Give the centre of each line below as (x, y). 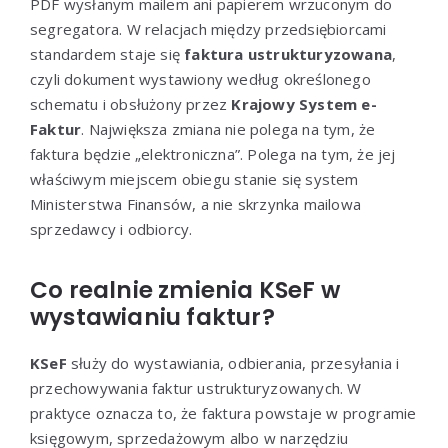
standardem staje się (107, 53)
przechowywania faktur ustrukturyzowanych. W (196, 387)
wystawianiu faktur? (152, 316)
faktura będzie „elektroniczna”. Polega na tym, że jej (213, 153)
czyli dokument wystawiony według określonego (200, 78)
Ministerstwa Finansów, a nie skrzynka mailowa (196, 203)
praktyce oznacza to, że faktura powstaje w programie (223, 412)
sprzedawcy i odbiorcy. (111, 228)
